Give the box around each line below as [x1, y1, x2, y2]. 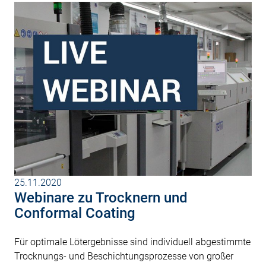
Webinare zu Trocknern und [14, 189, 188, 207]
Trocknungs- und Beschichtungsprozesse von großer [14, 251, 233, 262]
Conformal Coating [14, 205, 135, 222]
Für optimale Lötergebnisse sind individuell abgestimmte [14, 236, 251, 248]
